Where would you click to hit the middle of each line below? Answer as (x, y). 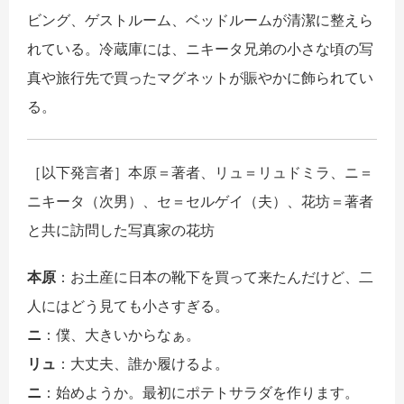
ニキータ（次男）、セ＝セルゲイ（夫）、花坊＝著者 (200, 202)
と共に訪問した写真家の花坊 (121, 230)
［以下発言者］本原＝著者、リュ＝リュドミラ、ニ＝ (200, 173)
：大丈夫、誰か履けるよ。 (142, 364)
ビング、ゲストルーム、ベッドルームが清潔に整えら (200, 20)
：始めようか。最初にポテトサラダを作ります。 (200, 393)
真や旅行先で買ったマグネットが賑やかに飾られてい (200, 78)
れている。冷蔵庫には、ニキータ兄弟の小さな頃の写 (200, 49)
